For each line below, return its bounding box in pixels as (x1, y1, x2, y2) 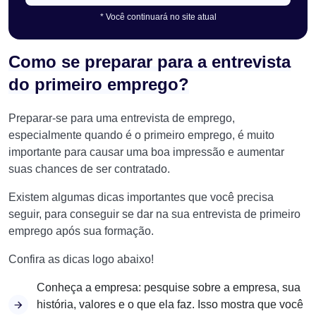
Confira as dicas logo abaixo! (8, 253, 154, 265)
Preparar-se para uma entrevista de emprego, (8, 112, 235, 124)
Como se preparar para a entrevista (8, 52, 291, 71)
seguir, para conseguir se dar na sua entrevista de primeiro (8, 208, 300, 220)
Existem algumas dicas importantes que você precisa (8, 191, 274, 203)
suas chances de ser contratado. (8, 163, 170, 175)
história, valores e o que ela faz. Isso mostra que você (37, 298, 303, 310)
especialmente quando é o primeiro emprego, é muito (8, 129, 274, 141)
